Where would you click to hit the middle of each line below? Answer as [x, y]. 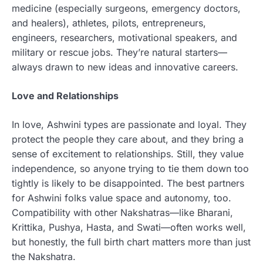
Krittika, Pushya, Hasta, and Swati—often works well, [129, 227]
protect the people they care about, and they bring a [128, 139]
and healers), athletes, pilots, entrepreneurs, [109, 23]
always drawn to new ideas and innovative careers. [125, 67]
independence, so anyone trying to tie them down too [130, 168]
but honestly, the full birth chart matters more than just [131, 242]
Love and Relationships [65, 95]
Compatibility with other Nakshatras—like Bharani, [122, 212]
